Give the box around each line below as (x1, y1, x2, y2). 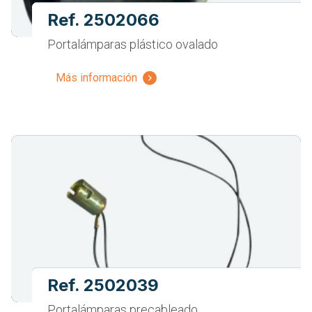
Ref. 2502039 (47, 275, 159, 296)
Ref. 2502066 (47, 10, 159, 31)
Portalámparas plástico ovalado (47, 37, 218, 52)
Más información (56, 71, 137, 85)
